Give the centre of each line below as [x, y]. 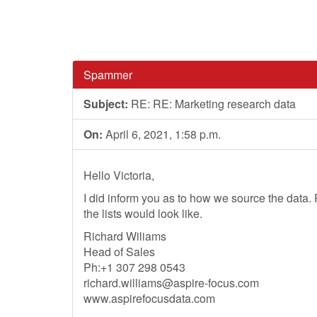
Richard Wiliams [125, 236]
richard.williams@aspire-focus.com [171, 283]
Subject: [106, 104]
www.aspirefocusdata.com [149, 298]
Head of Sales [119, 252]
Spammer [108, 75]
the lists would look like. [143, 213]
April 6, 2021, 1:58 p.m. [162, 134]
